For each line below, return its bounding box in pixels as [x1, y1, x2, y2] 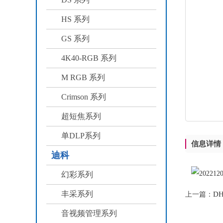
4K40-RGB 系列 [61, 54, 116, 62]
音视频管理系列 [61, 209, 117, 218]
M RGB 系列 [61, 73, 105, 82]
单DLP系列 [61, 131, 101, 140]
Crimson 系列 [61, 93, 106, 101]
